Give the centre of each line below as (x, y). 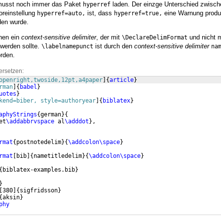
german (51, 114)
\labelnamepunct (67, 46)
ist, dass (100, 13)
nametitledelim (58, 156)
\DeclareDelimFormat (155, 37)
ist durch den (114, 46)
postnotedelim (39, 142)
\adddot (77, 121)
